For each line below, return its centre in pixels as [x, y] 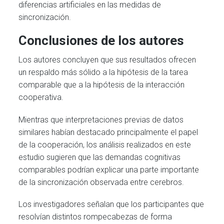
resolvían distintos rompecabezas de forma [95, 216]
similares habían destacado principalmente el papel [108, 132]
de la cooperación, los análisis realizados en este [105, 144]
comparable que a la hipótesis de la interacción [102, 85]
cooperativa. [41, 97]
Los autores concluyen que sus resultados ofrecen [107, 60]
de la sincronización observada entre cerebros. [101, 182]
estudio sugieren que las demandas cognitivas [100, 157]
